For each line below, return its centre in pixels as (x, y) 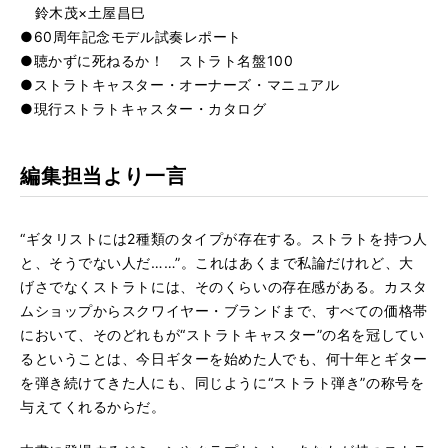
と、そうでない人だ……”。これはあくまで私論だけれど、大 (217, 262)
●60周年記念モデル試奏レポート (131, 36)
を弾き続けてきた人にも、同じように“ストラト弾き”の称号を (222, 382)
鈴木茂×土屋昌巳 (83, 12)
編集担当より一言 (103, 176)
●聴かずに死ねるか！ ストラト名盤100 (157, 60)
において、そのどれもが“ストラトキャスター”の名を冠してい (222, 334)
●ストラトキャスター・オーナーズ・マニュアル (180, 84)
